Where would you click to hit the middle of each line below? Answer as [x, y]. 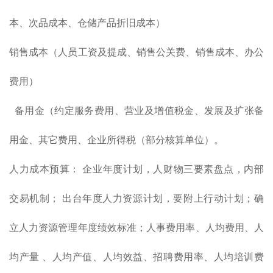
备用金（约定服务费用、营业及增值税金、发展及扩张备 [136, 111]
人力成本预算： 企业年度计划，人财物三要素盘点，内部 [136, 169]
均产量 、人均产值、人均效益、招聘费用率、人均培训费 [136, 257]
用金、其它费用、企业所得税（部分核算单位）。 [116, 140]
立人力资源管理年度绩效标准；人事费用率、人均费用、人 [136, 228]
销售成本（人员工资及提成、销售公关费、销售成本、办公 [136, 52]
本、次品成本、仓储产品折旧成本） [87, 23]
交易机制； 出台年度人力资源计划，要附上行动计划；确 [136, 198]
